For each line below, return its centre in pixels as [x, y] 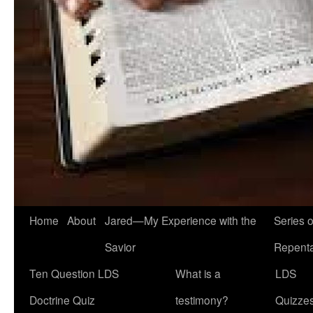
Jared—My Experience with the [181, 220]
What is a [198, 273]
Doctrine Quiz [62, 300]
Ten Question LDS [74, 273]
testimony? [202, 300]
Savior [120, 247]
